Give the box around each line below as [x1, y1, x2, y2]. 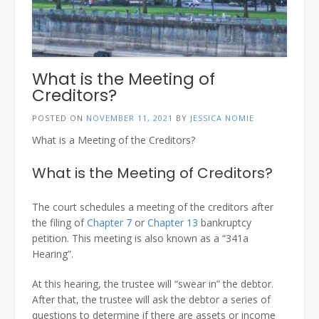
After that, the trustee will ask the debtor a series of [32, 292, 271, 306]
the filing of [32, 215, 87, 229]
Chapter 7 [87, 215, 132, 229]
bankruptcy [198, 215, 251, 229]
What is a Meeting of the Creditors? [32, 132, 195, 147]
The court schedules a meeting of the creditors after [32, 199, 273, 214]
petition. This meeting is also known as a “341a [32, 231, 249, 245]
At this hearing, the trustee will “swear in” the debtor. [32, 276, 276, 291]
